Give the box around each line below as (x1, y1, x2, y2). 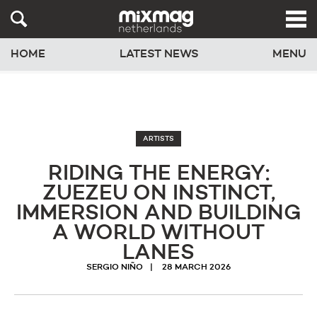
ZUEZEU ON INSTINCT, (42, 183, 275, 204)
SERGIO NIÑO (86, 263, 143, 272)
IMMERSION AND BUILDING (16, 203, 301, 224)
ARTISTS (143, 135, 174, 142)
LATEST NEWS (119, 48, 199, 60)
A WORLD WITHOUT (52, 223, 265, 244)
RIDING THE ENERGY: (47, 163, 270, 185)
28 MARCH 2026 (162, 263, 231, 272)
